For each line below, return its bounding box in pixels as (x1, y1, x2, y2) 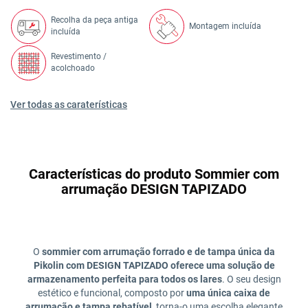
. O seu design (221, 273, 281, 285)
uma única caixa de (186, 287, 270, 298)
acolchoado (50, 63, 95, 74)
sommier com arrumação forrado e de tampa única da (42, 245, 275, 257)
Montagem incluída (188, 21, 261, 31)
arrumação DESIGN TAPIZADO (61, 180, 247, 197)
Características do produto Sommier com (29, 165, 279, 182)
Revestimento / (50, 52, 107, 62)
